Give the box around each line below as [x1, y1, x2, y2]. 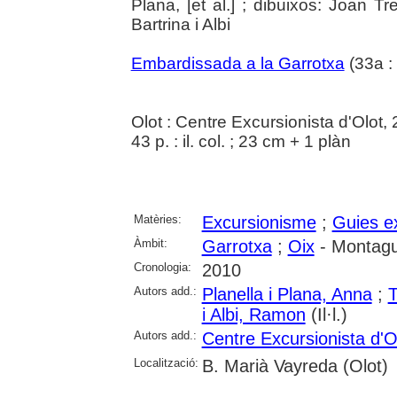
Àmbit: [133, 236, 167, 250]
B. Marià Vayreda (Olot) [201, 355, 388, 376]
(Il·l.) [305, 304, 347, 324]
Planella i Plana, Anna [201, 284, 372, 304]
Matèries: [133, 212, 182, 226]
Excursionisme [201, 212, 316, 232]
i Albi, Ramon [201, 304, 306, 324]
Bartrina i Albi [130, 14, 230, 34]
